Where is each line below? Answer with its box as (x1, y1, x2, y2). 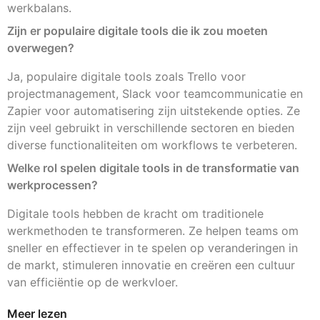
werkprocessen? (7, 178, 98, 193)
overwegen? (7, 41, 74, 56)
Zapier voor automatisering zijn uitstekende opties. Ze (7, 104, 300, 119)
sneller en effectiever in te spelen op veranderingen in (7, 241, 298, 256)
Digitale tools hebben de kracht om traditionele (7, 206, 264, 221)
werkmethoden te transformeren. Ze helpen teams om (7, 224, 299, 239)
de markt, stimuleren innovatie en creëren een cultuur (7, 258, 295, 273)
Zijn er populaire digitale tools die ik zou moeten (7, 24, 268, 39)
